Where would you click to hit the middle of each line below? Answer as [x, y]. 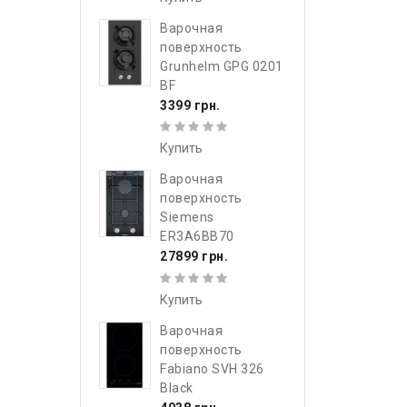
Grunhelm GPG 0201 [222, 66]
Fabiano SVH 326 [212, 368]
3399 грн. [190, 105]
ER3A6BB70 [197, 237]
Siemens [187, 218]
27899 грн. [194, 257]
